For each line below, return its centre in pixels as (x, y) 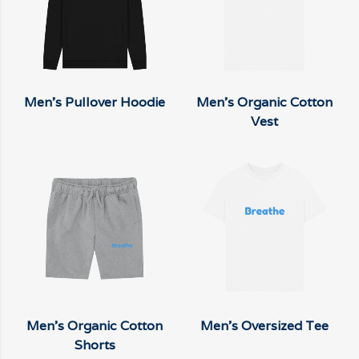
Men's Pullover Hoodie (95, 103)
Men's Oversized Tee (264, 325)
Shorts (95, 345)
